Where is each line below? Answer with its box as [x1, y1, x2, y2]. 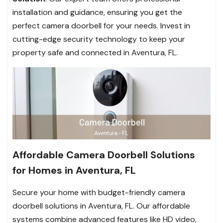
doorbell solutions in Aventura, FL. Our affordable [12, 200, 190, 211]
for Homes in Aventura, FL [12, 163, 136, 177]
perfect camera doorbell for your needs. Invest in [12, 20, 190, 31]
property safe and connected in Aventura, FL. [12, 47, 178, 58]
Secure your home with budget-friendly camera [12, 187, 185, 198]
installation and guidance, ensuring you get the [12, 7, 182, 18]
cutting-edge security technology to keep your [12, 34, 185, 45]
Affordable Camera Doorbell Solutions [12, 148, 195, 161]
